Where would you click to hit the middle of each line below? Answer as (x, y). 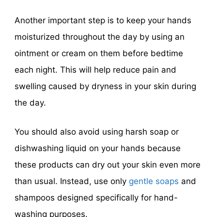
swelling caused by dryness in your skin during (105, 86)
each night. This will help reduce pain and (95, 70)
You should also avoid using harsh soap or (97, 132)
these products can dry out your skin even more (108, 164)
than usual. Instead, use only (72, 181)
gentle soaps (155, 181)
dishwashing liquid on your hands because (98, 148)
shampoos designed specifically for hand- (96, 197)
